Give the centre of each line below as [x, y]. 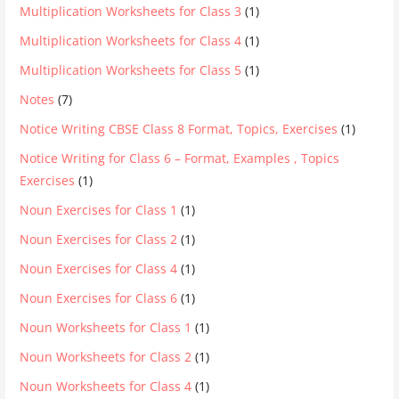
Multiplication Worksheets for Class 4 [131, 40]
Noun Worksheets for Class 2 [106, 356]
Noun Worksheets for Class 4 [106, 386]
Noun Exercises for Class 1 [99, 209]
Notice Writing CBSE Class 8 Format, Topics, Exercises [179, 128]
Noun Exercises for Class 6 [99, 297]
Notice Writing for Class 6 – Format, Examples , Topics [180, 158]
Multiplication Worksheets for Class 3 [131, 11]
